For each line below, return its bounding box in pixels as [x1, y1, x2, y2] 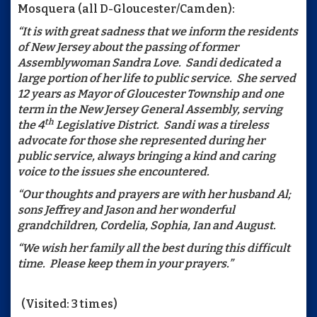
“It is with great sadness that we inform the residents [18, 25, 298, 38]
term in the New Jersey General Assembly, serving [18, 103, 282, 116]
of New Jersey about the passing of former [18, 40, 238, 54]
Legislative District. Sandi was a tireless [54, 118, 269, 132]
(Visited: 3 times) [21, 297, 117, 311]
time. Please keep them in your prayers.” [18, 257, 239, 270]
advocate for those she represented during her [18, 134, 265, 147]
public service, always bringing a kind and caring [18, 149, 275, 163]
